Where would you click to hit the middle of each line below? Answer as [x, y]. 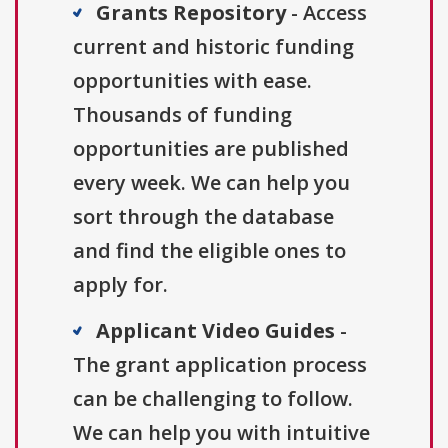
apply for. [120, 285]
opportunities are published [211, 149]
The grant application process [220, 365]
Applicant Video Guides [215, 331]
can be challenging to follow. [213, 399]
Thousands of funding [182, 115]
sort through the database [203, 217]
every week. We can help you [211, 183]
